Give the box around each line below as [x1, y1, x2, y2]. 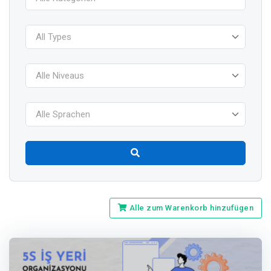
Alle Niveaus [35, 70, 84, 82]
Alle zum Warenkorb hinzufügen [127, 203, 254, 213]
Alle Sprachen [35, 109, 90, 120]
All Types [35, 31, 71, 43]
